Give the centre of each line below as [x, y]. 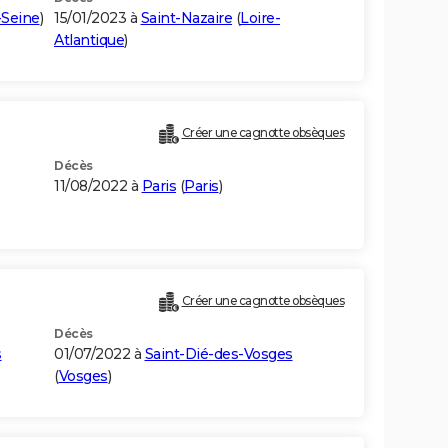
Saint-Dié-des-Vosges [218, 354]
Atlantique [89, 40]
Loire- [260, 18]
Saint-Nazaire [186, 18]
